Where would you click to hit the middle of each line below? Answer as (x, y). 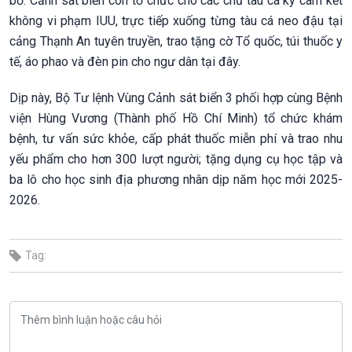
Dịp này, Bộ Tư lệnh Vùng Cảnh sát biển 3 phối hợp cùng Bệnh (176, 97)
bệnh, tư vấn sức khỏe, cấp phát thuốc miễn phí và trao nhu (176, 138)
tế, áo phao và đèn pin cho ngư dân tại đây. (125, 61)
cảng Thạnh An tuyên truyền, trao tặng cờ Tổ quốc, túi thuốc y (176, 41)
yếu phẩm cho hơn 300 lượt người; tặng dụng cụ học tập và (176, 159)
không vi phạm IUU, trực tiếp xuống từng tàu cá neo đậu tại (176, 20)
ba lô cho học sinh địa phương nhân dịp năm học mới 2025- (176, 179)
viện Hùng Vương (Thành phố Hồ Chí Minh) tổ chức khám (176, 118)
